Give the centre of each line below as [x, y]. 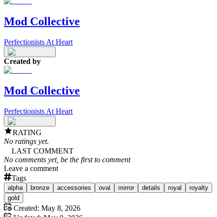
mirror [126, 187]
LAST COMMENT [43, 151]
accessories [74, 187]
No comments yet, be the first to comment [67, 159]
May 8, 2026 [61, 208]
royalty [199, 187]
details [151, 187]
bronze [40, 187]
